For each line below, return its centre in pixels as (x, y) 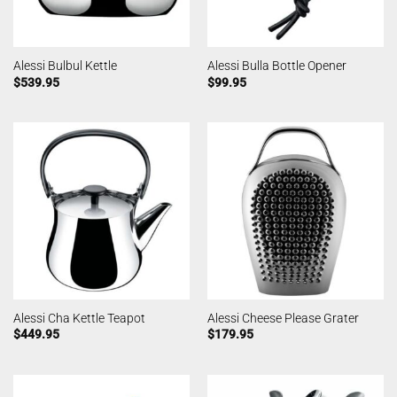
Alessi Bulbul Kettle (65, 66)
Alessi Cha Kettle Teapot (79, 318)
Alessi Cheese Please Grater (283, 318)
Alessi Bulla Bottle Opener (276, 66)
